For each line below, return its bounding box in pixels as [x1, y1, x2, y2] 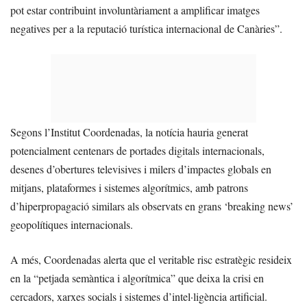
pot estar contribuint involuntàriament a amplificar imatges [10, 3, 260, 18]
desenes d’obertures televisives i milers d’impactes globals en [10, 162, 271, 177]
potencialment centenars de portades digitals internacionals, [10, 143, 265, 158]
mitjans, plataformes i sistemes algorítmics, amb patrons [10, 180, 248, 195]
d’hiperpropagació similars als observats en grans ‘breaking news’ [10, 199, 293, 214]
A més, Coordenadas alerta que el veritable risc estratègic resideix [10, 252, 292, 267]
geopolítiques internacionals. [10, 217, 133, 232]
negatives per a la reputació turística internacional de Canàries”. [10, 21, 282, 36]
